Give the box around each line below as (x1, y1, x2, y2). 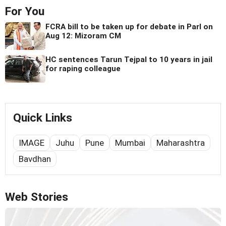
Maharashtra (156, 137, 205, 148)
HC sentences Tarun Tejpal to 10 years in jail (45, 54, 212, 64)
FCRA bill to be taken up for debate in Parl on (45, 22, 213, 31)
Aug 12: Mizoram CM (45, 31, 121, 40)
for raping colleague (45, 64, 121, 73)
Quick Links (13, 110, 72, 125)
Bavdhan (19, 153, 51, 164)
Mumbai (115, 137, 145, 148)
